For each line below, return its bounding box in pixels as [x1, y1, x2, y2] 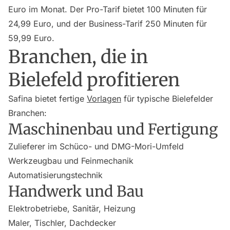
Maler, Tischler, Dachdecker [8, 218, 116, 228]
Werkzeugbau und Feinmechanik [8, 156, 133, 166]
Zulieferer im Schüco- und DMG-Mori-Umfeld [8, 141, 184, 151]
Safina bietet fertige [8, 93, 87, 104]
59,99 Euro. [8, 33, 54, 43]
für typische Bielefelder [121, 93, 213, 104]
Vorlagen [87, 93, 121, 104]
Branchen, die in [8, 45, 148, 68]
